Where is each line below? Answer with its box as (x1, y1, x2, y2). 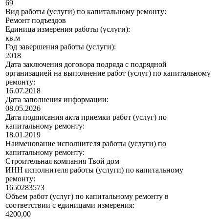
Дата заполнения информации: (5, 95, 109, 104)
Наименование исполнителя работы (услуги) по (5, 139, 166, 148)
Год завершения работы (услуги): (5, 43, 116, 51)
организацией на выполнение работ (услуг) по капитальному (5, 69, 211, 78)
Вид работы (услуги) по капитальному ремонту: (5, 7, 166, 16)
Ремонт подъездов (5, 16, 66, 25)
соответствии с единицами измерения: (5, 201, 134, 210)
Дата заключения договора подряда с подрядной (5, 60, 167, 69)
